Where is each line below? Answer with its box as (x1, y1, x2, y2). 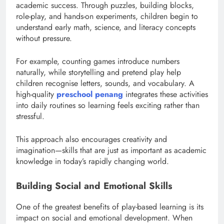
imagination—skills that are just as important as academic (16, 144, 206, 156)
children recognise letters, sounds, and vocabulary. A (16, 77, 194, 89)
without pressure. (16, 32, 72, 44)
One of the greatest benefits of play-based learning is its (16, 201, 203, 213)
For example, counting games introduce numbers (16, 55, 179, 67)
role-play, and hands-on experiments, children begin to (16, 10, 198, 22)
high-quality (16, 88, 56, 100)
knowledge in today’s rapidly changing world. (16, 155, 169, 167)
